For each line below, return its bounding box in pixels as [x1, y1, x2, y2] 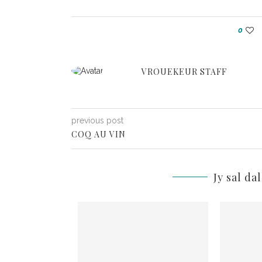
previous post [71, 116, 123, 125]
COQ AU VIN [71, 129, 126, 140]
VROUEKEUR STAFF [142, 66, 227, 77]
